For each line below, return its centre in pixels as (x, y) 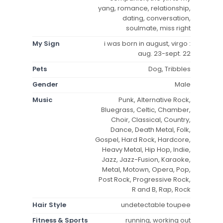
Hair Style (49, 205)
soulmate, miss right (158, 28)
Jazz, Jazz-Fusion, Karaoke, (146, 159)
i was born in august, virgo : (147, 43)
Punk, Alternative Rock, (155, 100)
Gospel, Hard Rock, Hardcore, (143, 139)
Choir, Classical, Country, (151, 119)
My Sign (46, 43)
